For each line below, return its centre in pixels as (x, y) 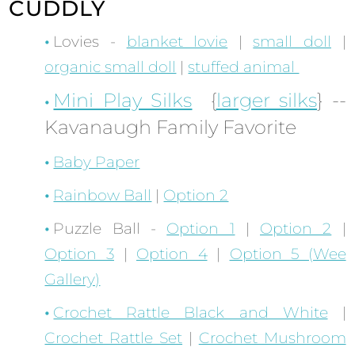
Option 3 (79, 254)
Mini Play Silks (123, 101)
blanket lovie (177, 42)
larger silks (267, 101)
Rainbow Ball (103, 196)
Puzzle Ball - (110, 229)
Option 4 (172, 254)
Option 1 (201, 229)
